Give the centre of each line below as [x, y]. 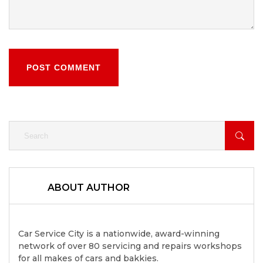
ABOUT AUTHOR [89, 188]
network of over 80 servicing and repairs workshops [130, 246]
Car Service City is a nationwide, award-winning [119, 234]
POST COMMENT [64, 68]
